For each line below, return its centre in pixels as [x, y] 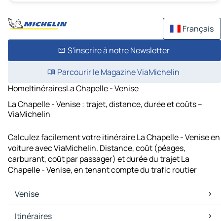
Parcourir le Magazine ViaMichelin [118, 72]
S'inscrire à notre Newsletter [118, 50]
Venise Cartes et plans [50, 211]
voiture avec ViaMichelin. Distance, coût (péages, [97, 148]
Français [198, 29]
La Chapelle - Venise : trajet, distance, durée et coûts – [105, 104]
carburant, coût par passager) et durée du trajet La [99, 159]
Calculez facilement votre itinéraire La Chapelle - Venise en [114, 137]
